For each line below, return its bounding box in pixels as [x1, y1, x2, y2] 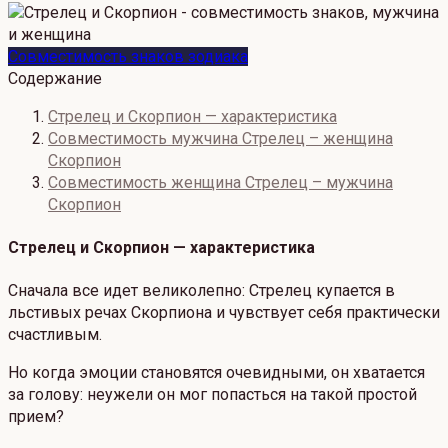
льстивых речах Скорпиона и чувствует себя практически [8, 303, 440, 323]
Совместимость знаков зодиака [8, 46, 248, 66]
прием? [8, 407, 64, 427]
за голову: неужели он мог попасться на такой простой [8, 385, 417, 405]
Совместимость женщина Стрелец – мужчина [48, 172, 393, 192]
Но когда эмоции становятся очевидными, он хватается [8, 363, 425, 383]
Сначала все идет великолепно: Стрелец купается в [8, 281, 395, 301]
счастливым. [8, 325, 102, 345]
